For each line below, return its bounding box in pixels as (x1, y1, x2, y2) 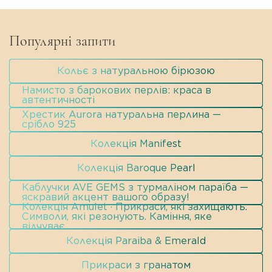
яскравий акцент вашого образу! (22, 191, 189, 203)
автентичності (22, 94, 95, 106)
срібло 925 (22, 118, 76, 131)
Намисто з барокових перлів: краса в (22, 84, 211, 97)
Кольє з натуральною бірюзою (57, 65, 215, 77)
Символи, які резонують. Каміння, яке (22, 211, 212, 223)
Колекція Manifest (90, 138, 182, 150)
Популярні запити (9, 32, 115, 50)
